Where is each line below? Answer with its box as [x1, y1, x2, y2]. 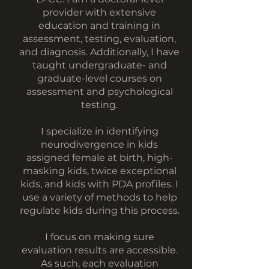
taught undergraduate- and [32, 59, 167, 71]
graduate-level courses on [37, 73, 162, 84]
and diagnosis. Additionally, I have [19, 46, 180, 58]
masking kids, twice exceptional [22, 165, 177, 177]
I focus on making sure [44, 231, 154, 243]
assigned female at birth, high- [26, 152, 173, 163]
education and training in [38, 20, 160, 31]
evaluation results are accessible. [21, 244, 178, 256]
